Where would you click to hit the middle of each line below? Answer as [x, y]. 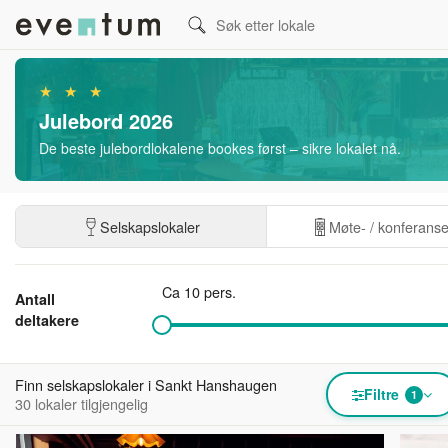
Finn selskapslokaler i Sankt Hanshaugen [146, 384]
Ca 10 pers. [198, 291]
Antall [35, 299]
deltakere [47, 320]
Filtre [381, 394]
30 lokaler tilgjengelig [81, 403]
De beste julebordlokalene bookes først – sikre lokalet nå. [220, 148]
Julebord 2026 [106, 120]
